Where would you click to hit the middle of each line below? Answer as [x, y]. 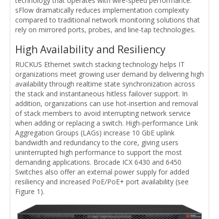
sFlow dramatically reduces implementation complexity [102, 10]
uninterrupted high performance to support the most [99, 153]
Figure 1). [30, 192]
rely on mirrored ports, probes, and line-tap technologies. [105, 30]
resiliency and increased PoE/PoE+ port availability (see [102, 182]
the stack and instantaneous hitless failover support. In [101, 94]
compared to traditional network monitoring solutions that [108, 20]
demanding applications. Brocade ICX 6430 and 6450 [98, 162]
